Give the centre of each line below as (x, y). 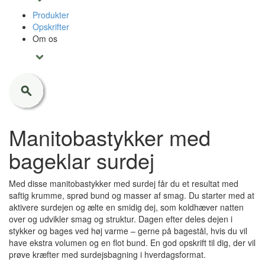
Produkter (51, 15)
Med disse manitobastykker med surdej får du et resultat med (124, 183)
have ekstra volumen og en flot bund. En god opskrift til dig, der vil (132, 243)
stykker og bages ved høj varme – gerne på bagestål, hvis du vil (128, 231)
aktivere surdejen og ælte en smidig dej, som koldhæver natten (126, 207)
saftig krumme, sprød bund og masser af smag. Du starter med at (132, 195)
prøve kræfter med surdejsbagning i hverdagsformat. (107, 254)
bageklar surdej (82, 160)
